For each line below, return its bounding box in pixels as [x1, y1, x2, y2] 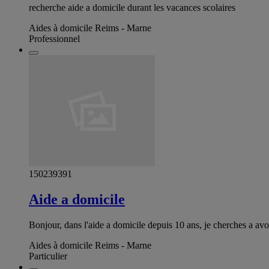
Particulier [29, 250, 67, 261]
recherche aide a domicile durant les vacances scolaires [29, 2, 235, 13]
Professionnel [29, 33, 80, 44]
